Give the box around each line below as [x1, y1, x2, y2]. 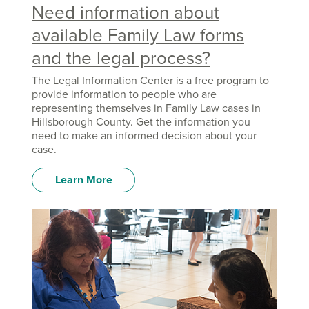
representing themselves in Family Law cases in [32, 101, 261, 116]
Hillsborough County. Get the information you [32, 115, 250, 130]
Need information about [32, 1, 219, 23]
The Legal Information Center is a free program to [32, 74, 269, 88]
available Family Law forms [32, 24, 244, 46]
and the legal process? [32, 47, 210, 69]
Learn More [54, 173, 112, 188]
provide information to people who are [32, 88, 217, 102]
